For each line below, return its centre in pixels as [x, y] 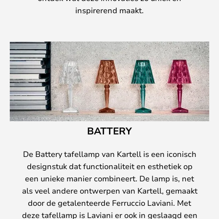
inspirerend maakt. [109, 10]
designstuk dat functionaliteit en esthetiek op [109, 166]
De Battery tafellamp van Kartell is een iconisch [109, 154]
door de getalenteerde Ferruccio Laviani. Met [109, 203]
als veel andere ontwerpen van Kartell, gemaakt [109, 191]
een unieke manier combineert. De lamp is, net [109, 178]
